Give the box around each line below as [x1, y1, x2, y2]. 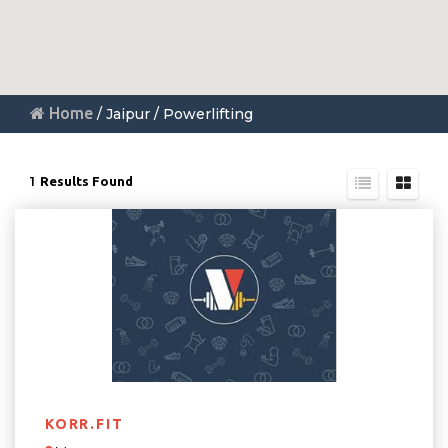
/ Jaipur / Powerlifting [93, 105, 253, 123]
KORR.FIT [45, 416, 124, 432]
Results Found [40, 174, 133, 188]
